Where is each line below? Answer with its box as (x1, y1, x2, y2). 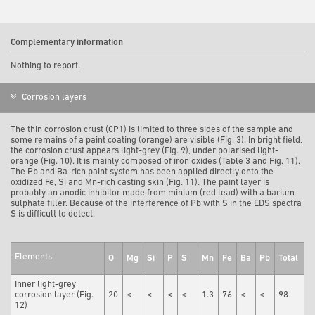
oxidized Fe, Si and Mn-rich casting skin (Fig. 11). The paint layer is (11, 177, 269, 187)
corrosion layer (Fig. (15, 290, 94, 300)
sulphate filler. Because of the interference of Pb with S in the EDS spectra (11, 198, 302, 208)
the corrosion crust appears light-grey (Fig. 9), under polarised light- (11, 146, 278, 155)
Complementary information (11, 38, 123, 48)
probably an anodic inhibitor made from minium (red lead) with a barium (11, 188, 295, 198)
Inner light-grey (15, 279, 77, 289)
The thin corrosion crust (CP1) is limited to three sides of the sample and (11, 124, 293, 134)
